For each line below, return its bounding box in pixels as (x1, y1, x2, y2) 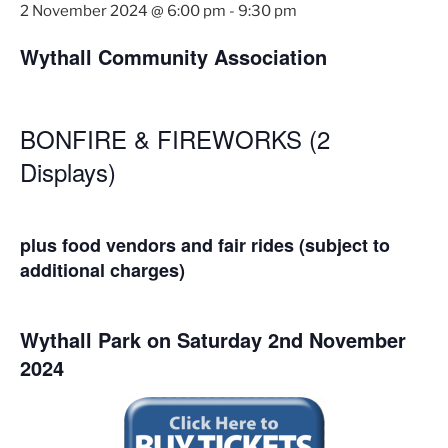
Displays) (20, 153, 116, 189)
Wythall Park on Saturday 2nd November (20, 325, 406, 354)
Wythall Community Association (20, 41, 327, 71)
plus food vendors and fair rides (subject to (20, 231, 390, 258)
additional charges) (20, 256, 185, 283)
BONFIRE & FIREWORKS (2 (20, 120, 330, 156)
